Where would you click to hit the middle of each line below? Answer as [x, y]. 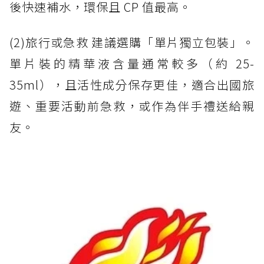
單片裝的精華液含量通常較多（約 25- [132, 64]
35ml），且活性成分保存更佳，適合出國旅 [132, 85]
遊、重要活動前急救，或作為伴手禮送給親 [132, 106]
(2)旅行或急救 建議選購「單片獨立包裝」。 [132, 42]
